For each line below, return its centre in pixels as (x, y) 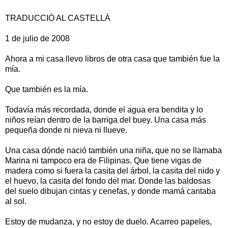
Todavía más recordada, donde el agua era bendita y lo (104, 109)
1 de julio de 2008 (37, 38)
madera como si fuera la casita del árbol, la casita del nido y (112, 170)
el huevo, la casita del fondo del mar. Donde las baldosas (108, 181)
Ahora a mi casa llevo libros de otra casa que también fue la (112, 59)
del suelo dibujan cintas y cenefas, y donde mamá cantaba (110, 191)
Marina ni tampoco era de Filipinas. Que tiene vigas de (103, 160)
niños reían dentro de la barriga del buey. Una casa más (106, 120)
